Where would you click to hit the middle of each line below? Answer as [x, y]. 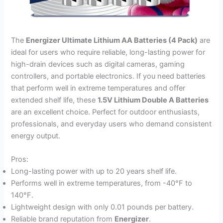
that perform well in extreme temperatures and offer [98, 88]
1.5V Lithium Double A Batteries [153, 100]
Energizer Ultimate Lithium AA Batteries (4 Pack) [112, 40]
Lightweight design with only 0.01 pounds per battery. [103, 207]
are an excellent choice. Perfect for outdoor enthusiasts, [106, 112]
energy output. [36, 136]
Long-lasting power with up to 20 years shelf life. [94, 171]
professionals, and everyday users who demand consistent [111, 124]
